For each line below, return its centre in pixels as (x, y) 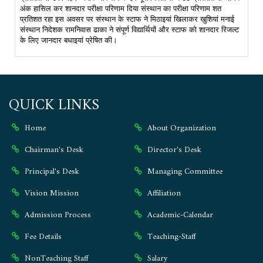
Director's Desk (173, 150)
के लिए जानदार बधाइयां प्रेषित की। (69, 40)
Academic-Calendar (179, 215)
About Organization (180, 128)
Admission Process (57, 215)
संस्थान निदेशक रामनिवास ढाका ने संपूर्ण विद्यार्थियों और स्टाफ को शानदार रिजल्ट (129, 30)
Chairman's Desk (53, 150)
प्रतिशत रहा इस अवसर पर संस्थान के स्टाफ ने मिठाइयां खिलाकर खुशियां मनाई (127, 19)
